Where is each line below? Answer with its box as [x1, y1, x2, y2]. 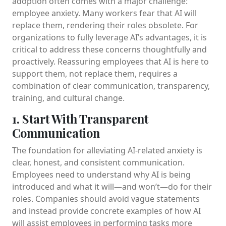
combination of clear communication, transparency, [12, 80, 210, 91]
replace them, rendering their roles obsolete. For [12, 19, 198, 31]
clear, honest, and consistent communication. [12, 156, 185, 168]
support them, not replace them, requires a [12, 68, 178, 79]
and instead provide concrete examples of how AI [12, 205, 201, 216]
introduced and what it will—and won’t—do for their [12, 181, 212, 192]
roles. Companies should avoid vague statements [12, 193, 200, 204]
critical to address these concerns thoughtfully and [12, 43, 207, 55]
